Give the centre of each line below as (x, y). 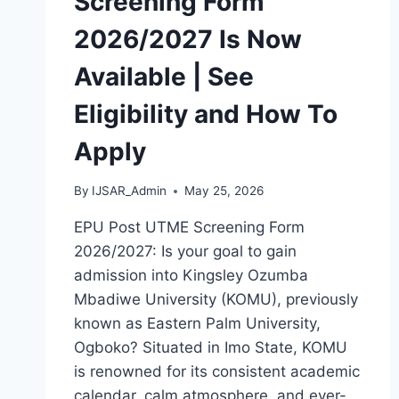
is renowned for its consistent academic (217, 372)
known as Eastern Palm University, (197, 324)
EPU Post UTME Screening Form (189, 228)
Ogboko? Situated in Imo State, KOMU (211, 348)
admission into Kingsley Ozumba (191, 276)
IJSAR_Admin (130, 191)
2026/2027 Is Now (188, 39)
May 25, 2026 (224, 191)
